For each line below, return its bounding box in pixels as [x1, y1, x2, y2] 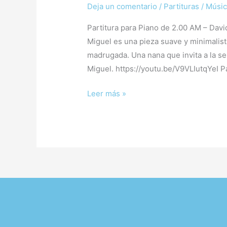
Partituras [164, 1, 200, 11]
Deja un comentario [87, 1, 158, 11]
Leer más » [87, 89, 127, 99]
